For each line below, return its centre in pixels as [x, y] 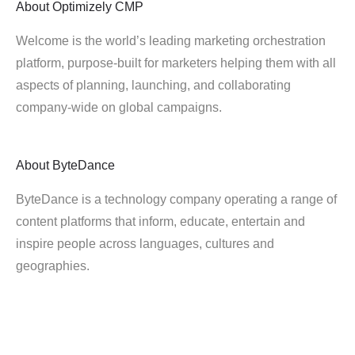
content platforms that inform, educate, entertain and [160, 221]
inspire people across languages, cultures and [145, 244]
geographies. [53, 266]
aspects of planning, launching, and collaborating [153, 85]
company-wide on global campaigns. [119, 107]
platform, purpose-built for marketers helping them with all [176, 63]
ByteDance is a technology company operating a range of [176, 199]
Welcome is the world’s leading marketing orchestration [171, 41]
